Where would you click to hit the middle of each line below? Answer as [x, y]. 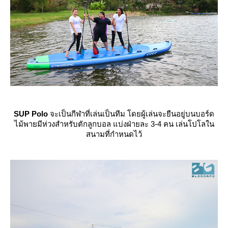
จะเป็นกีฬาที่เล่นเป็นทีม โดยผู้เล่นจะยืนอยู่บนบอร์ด [131, 113]
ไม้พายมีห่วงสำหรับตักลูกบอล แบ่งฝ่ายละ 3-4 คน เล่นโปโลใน [114, 124]
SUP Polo [31, 113]
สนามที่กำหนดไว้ [114, 134]
